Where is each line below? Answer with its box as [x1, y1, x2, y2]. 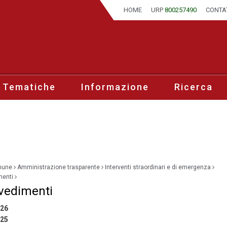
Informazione [81, 81, 149, 92]
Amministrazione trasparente [17, 163, 100, 171]
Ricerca [174, 81, 213, 92]
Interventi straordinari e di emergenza [104, 163, 211, 171]
